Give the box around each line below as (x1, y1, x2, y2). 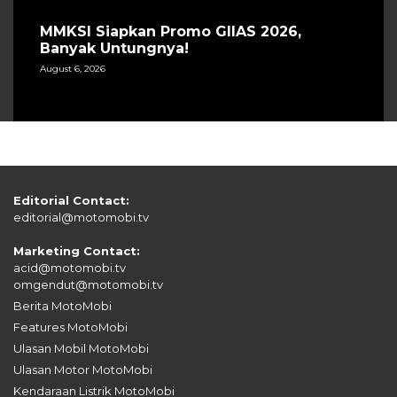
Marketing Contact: (13, 244, 140, 259)
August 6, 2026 (40, 63, 105, 75)
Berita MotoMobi (13, 299, 112, 314)
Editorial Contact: (13, 193, 129, 208)
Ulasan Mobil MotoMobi (13, 341, 149, 356)
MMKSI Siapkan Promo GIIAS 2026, (40, 23, 301, 41)
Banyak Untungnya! (40, 40, 189, 58)
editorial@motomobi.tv (13, 210, 149, 225)
